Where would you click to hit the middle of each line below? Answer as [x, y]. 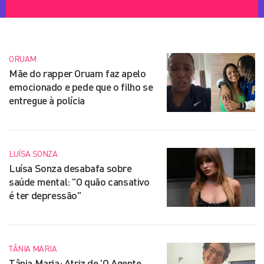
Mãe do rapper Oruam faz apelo [77, 73]
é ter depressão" [45, 195]
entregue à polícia [47, 100]
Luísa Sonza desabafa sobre [70, 168]
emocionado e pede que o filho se [81, 87]
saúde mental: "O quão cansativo [79, 181]
